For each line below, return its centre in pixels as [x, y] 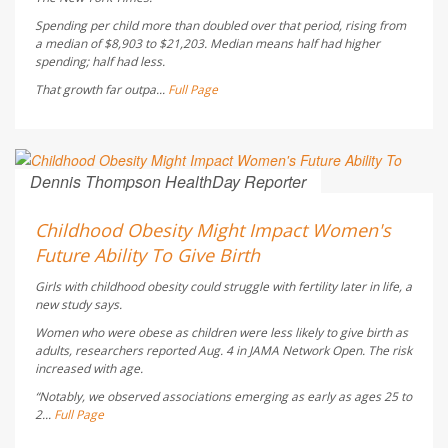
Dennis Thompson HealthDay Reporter [168, 182]
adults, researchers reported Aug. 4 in [142, 351]
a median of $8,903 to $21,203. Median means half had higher [207, 44]
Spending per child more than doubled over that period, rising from [220, 26]
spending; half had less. [100, 62]
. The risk [387, 351]
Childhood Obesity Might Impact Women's [213, 230]
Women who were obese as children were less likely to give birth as [221, 333]
